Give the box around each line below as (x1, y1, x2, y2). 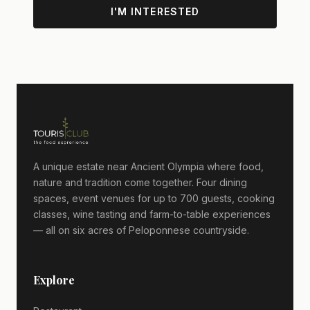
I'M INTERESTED (110, 5, 200, 17)
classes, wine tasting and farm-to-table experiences (33, 208, 271, 220)
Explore (33, 272, 75, 287)
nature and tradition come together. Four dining (33, 176, 247, 188)
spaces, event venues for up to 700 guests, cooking (33, 192, 275, 204)
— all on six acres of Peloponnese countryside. (33, 224, 249, 236)
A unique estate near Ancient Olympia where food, (33, 160, 264, 172)
